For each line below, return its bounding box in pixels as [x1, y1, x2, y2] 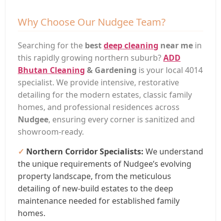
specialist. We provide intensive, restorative [18, 77, 179, 88]
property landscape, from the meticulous [18, 170, 171, 182]
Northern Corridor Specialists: [26, 146, 144, 157]
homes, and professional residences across [18, 102, 180, 113]
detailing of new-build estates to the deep [18, 183, 173, 194]
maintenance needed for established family [18, 195, 180, 206]
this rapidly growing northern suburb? [18, 52, 163, 64]
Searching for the [18, 40, 85, 51]
